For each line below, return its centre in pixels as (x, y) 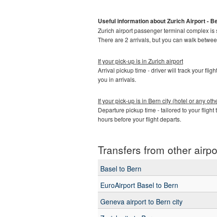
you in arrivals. (117, 79)
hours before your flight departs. (140, 119)
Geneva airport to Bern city (141, 202)
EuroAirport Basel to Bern (139, 185)
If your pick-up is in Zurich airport (140, 61)
